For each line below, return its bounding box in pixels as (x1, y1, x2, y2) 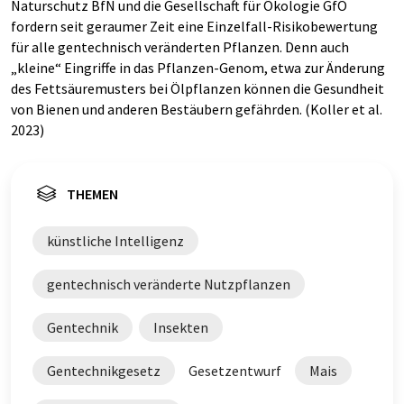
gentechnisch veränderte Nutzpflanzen (47, 274, 290, 293)
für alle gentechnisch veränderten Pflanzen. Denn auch (11, 37, 349, 56)
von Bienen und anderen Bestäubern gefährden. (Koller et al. (11, 99, 382, 118)
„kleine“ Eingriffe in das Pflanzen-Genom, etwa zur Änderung (11, 58, 385, 77)
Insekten (153, 317, 208, 336)
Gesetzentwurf (188, 361, 281, 380)
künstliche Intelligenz (47, 231, 184, 250)
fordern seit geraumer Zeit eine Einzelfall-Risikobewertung (11, 16, 378, 35)
